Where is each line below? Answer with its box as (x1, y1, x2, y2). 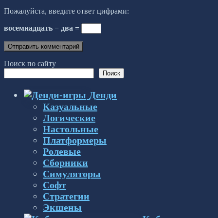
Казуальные (43, 101, 97, 112)
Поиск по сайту (4, 59, 56, 68)
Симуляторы (43, 168, 101, 179)
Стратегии (43, 190, 90, 201)
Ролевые (43, 145, 81, 157)
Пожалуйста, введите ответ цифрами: (4, 6, 129, 15)
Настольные (43, 123, 98, 134)
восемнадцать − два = (4, 23, 81, 32)
